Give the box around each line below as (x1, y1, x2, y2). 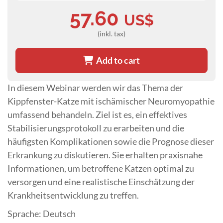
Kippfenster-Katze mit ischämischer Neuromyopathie (7, 95, 215, 107)
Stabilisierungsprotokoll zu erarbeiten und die (7, 122, 184, 133)
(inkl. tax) (98, 29, 125, 38)
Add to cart (93, 54, 140, 66)
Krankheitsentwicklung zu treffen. (7, 189, 139, 201)
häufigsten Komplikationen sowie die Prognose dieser (7, 135, 214, 147)
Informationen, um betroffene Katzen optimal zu (7, 162, 194, 174)
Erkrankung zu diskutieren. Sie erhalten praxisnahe (7, 149, 203, 160)
